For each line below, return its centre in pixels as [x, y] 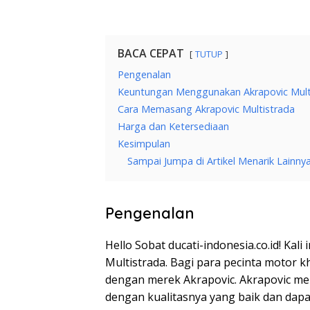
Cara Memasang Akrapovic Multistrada [206, 109]
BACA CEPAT [151, 54]
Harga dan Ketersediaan [173, 127]
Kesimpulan [144, 144]
